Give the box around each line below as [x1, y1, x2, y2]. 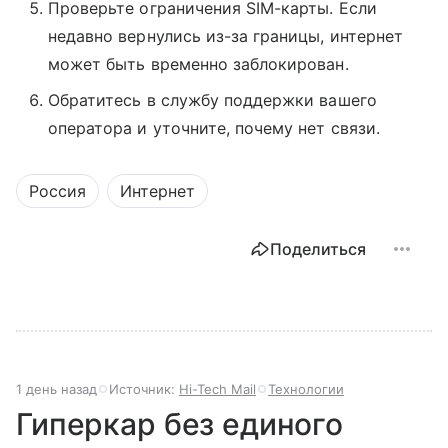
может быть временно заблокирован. [48, 53, 349, 74]
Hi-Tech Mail [179, 380, 256, 397]
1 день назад [16, 380, 97, 397]
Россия [29, 180, 86, 201]
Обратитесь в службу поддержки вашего [48, 89, 377, 110]
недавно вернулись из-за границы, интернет [48, 25, 403, 46]
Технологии [268, 380, 344, 397]
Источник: [109, 380, 179, 397]
